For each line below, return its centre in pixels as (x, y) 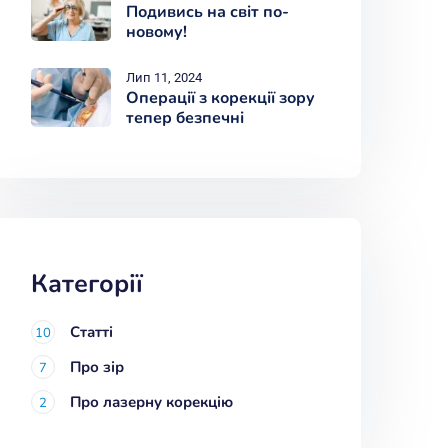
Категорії (87, 284)
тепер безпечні (185, 118)
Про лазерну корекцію (151, 402)
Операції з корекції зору (220, 98)
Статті (91, 332)
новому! (156, 32)
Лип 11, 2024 (164, 77)
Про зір (97, 367)
